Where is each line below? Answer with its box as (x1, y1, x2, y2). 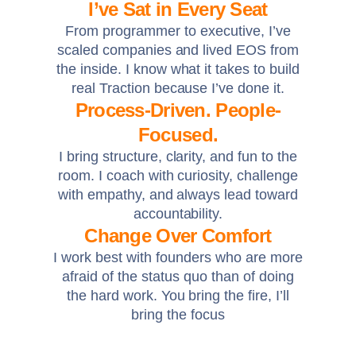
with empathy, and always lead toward (57, 187, 299, 203)
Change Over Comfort (84, 225, 272, 247)
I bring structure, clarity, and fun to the (58, 149, 298, 165)
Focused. (137, 124, 219, 146)
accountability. (133, 206, 223, 222)
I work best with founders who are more (53, 250, 303, 266)
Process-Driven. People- (75, 99, 281, 122)
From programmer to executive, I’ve (65, 23, 291, 40)
